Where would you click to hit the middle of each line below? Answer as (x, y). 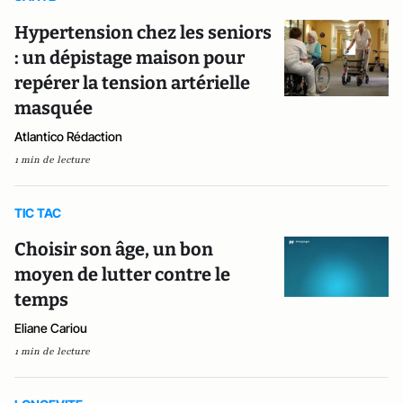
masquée (54, 108)
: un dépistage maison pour (130, 58)
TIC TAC (38, 213)
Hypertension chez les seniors (143, 33)
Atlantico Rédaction (68, 137)
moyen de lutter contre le (122, 275)
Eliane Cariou (51, 328)
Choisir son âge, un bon (114, 250)
